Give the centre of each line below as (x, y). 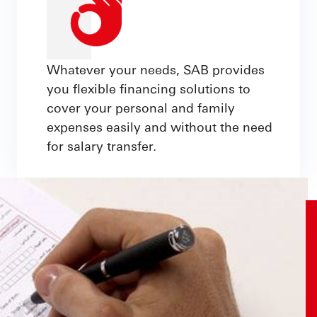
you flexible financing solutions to (149, 88)
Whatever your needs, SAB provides (156, 69)
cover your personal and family (141, 107)
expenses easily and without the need (160, 126)
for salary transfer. (102, 145)
